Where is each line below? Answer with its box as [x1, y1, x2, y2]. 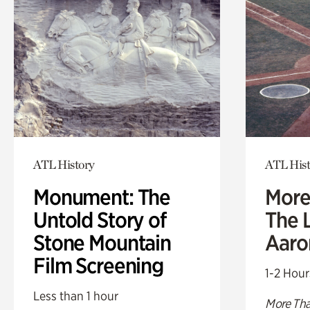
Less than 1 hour [33, 288, 118, 303]
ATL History [33, 156, 95, 172]
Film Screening [33, 252, 163, 279]
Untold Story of [33, 206, 166, 233]
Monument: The [33, 183, 171, 210]
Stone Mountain [33, 229, 171, 256]
